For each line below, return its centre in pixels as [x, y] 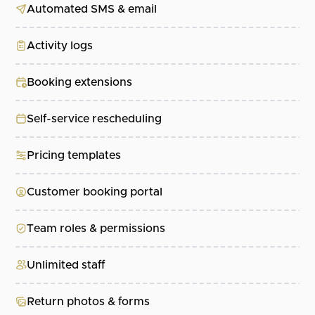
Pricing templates [74, 156]
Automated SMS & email [92, 9]
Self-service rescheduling [95, 119]
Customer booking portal [95, 192]
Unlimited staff [66, 265]
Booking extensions [80, 83]
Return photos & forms [89, 302]
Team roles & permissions [96, 229]
